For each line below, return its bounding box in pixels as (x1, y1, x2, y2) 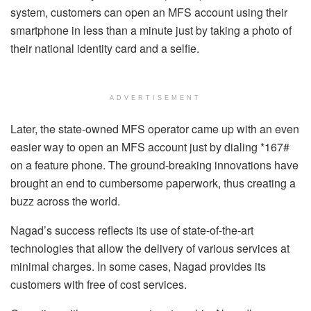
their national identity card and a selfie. (10, 40, 199, 56)
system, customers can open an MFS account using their (10, 3, 287, 20)
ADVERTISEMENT (110, 94, 201, 101)
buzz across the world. (10, 192, 120, 209)
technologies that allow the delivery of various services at (10, 239, 289, 256)
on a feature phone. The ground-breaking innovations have (10, 156, 299, 173)
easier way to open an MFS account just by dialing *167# (10, 138, 289, 155)
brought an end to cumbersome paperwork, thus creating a (10, 174, 296, 191)
